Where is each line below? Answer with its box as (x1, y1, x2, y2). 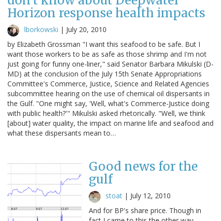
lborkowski (24, 24, 58, 34)
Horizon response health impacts (7, 5, 205, 21)
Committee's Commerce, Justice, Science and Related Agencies (7, 78, 209, 88)
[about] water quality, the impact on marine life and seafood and (7, 118, 214, 128)
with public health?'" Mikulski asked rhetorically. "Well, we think (7, 108, 205, 118)
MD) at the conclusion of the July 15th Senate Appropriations (7, 69, 202, 78)
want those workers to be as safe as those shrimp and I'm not (7, 49, 207, 59)
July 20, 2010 (66, 24, 107, 34)
